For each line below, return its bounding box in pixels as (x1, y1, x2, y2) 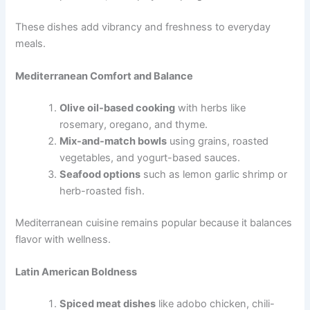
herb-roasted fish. (60, 185, 145, 198)
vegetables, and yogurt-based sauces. (60, 152, 241, 165)
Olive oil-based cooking (60, 102, 176, 115)
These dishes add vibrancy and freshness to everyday (15, 20, 271, 33)
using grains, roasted (167, 135, 269, 148)
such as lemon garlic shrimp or (140, 168, 288, 181)
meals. (15, 37, 46, 50)
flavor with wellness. (15, 232, 111, 246)
